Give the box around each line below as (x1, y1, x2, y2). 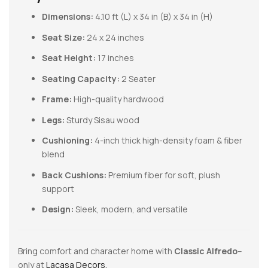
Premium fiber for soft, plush (106, 169, 220, 181)
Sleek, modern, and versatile (74, 203, 188, 215)
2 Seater (120, 72, 156, 84)
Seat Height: (42, 52, 96, 64)
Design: (42, 203, 74, 215)
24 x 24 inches (85, 31, 144, 43)
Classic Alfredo (174, 245, 237, 257)
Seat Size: (42, 31, 85, 43)
